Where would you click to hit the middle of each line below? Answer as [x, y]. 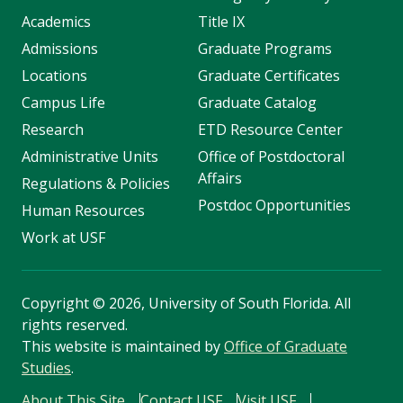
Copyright [57, 304]
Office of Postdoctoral [271, 157]
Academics [56, 22]
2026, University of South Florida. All [228, 304]
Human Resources [83, 211]
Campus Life [63, 103]
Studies [46, 368]
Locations [54, 76]
